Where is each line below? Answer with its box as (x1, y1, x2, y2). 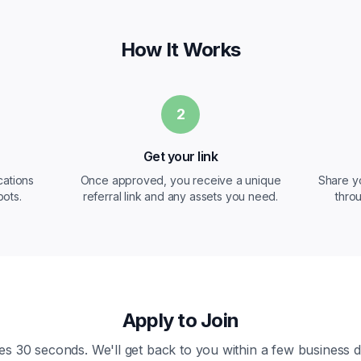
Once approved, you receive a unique (80, 173, 281, 187)
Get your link (143, 148, 218, 164)
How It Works (120, 38, 241, 61)
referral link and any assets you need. (82, 189, 279, 203)
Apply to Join (122, 309, 239, 332)
